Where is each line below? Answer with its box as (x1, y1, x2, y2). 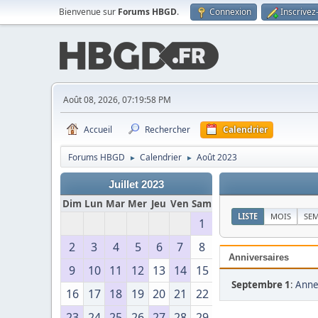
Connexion (209, 6, 251, 18)
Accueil (84, 124, 112, 136)
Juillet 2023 (109, 179, 164, 190)
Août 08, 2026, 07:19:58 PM (63, 94, 171, 106)
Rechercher (145, 124, 190, 136)
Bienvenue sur (59, 6, 118, 18)
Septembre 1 (231, 278, 290, 291)
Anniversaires (229, 252, 292, 263)
